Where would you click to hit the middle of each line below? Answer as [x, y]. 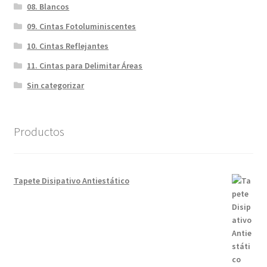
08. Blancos [48, 7]
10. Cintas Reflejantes [68, 46]
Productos [39, 132]
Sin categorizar [56, 86]
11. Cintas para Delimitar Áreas [85, 66]
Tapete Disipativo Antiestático [71, 180]
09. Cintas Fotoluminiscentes [82, 27]
